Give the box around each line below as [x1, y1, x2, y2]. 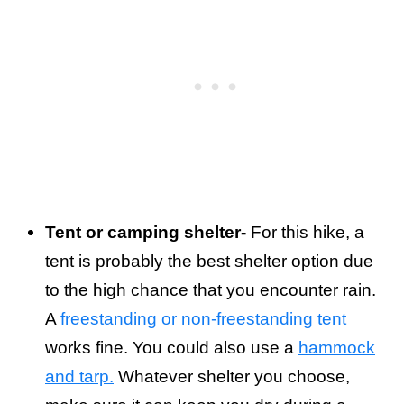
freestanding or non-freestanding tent [60, 309, 346, 329]
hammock [298, 338, 375, 358]
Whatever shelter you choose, [114, 367, 350, 387]
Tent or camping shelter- [45, 223, 246, 243]
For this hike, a [246, 223, 364, 243]
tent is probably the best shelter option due [45, 252, 373, 271]
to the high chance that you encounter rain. [45, 280, 376, 300]
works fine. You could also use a [45, 338, 298, 358]
